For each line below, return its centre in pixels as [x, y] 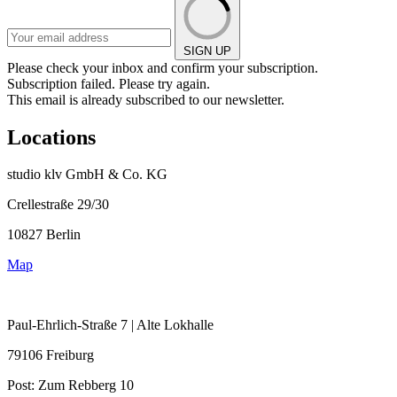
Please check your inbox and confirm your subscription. [163, 67]
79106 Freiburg [51, 355]
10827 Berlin [44, 235]
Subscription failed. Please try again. [109, 83]
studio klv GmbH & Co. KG [87, 175]
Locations [51, 137]
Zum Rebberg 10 [86, 385]
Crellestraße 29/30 [58, 205]
